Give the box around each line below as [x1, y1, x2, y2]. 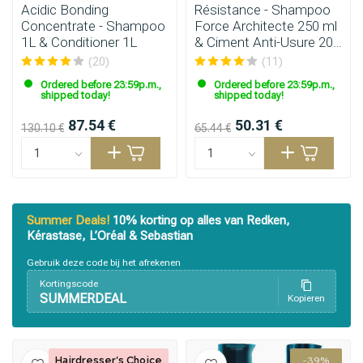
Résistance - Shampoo [194, 2, 331, 18]
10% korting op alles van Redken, [109, 213, 290, 228]
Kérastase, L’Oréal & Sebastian [27, 228, 193, 243]
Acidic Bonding [21, 2, 109, 18]
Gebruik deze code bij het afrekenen [27, 257, 181, 268]
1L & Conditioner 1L [21, 34, 137, 50]
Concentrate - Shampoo [21, 18, 165, 34]
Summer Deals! [27, 213, 109, 228]
